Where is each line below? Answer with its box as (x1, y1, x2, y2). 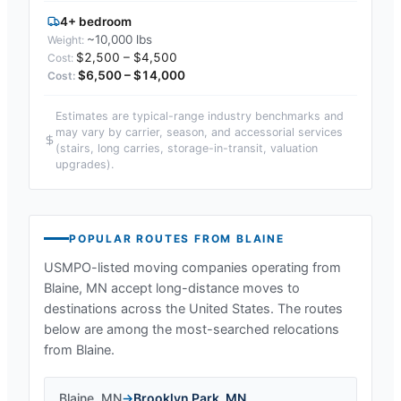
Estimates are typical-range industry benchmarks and (55, 108, 344, 123)
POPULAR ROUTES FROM (69, 231, 237, 245)
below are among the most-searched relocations (44, 320, 339, 337)
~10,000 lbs (87, 31, 152, 47)
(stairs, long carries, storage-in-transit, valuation (55, 141, 318, 155)
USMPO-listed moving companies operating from (44, 259, 341, 276)
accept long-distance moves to (107, 279, 300, 296)
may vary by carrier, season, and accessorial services (55, 124, 343, 139)
